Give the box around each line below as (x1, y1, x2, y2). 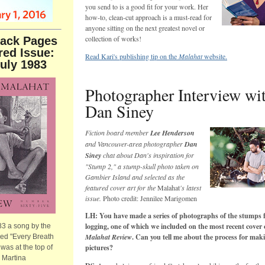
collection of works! (85, 34, 141, 43)
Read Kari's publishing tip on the (85, 51, 179, 61)
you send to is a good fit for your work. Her (85, 2, 208, 11)
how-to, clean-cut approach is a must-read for (85, 12, 212, 22)
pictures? (85, 243, 113, 253)
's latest (180, 183, 201, 192)
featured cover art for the (85, 183, 157, 192)
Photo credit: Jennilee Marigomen (101, 193, 197, 203)
